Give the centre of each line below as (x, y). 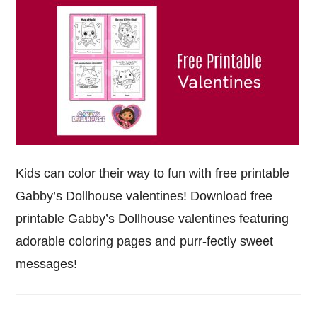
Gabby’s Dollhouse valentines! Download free (144, 196)
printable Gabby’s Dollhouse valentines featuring (152, 219)
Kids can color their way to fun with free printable (153, 173)
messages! (47, 264)
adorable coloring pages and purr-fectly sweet (145, 241)
